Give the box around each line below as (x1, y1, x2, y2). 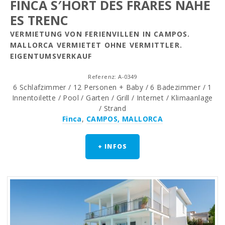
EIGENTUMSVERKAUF (10, 51, 92, 61)
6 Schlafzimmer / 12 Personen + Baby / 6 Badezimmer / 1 (13, 82, 212, 92)
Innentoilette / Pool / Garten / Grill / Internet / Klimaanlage (12, 92, 213, 102)
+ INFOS (97, 142, 128, 151)
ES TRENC (10, 11, 68, 29)
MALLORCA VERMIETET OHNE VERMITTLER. (10, 40, 183, 50)
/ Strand (98, 103, 127, 113)
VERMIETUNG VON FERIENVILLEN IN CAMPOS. (10, 29, 190, 39)
